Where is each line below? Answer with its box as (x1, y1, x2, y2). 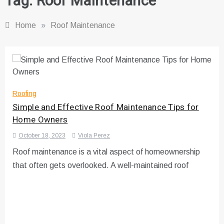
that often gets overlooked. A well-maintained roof (12, 161, 188, 170)
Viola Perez (78, 132, 110, 139)
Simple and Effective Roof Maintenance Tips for (12, 101, 199, 114)
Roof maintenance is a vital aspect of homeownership (12, 147, 200, 156)
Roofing (12, 89, 36, 98)
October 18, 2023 (18, 132, 65, 139)
